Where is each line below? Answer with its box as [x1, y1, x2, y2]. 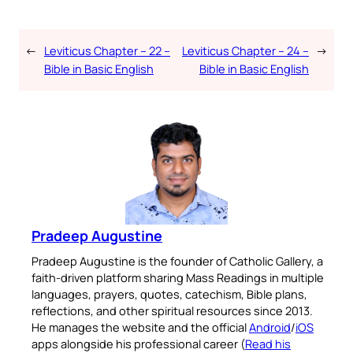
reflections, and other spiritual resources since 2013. [32, 302, 313, 318]
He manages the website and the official [32, 318, 249, 335]
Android [249, 318, 291, 335]
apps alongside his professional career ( [32, 335, 245, 351]
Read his [245, 335, 291, 351]
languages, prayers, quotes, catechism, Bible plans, [32, 285, 307, 302]
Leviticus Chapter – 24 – [182, 42, 309, 58]
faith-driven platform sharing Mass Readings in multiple [32, 269, 324, 285]
